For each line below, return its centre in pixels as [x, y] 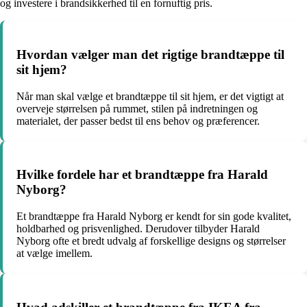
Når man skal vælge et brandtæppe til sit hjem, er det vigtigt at [150, 96]
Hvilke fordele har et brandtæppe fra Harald [142, 175]
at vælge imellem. [54, 254]
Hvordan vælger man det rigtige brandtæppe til [150, 55]
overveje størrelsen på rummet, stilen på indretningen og [137, 108]
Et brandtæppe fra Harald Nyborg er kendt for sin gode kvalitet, [154, 217]
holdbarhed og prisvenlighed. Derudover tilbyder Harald [138, 229]
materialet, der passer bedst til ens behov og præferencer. [138, 121]
